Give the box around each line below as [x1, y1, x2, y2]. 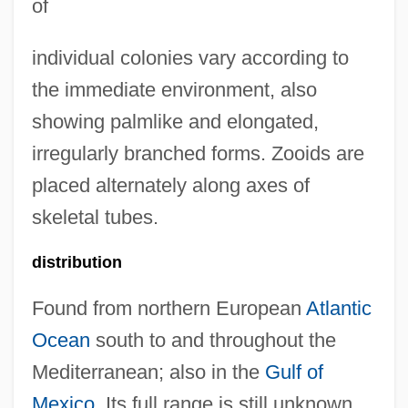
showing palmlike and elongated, [31, 110, 319, 133]
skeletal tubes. [31, 206, 158, 229]
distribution [31, 253, 122, 271]
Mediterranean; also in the [31, 361, 265, 383]
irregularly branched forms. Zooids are [31, 142, 364, 165]
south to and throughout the [89, 329, 336, 352]
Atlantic [305, 297, 372, 320]
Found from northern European [31, 297, 306, 320]
